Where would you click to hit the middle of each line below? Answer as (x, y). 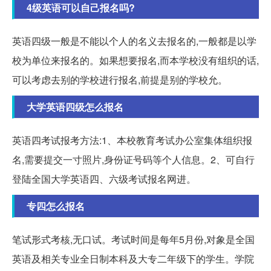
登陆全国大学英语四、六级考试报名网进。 (104, 179)
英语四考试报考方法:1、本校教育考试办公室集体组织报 (132, 140)
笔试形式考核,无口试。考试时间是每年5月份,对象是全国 (133, 239)
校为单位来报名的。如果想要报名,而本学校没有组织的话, (135, 60)
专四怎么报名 (56, 206)
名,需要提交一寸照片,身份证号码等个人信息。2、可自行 (133, 159)
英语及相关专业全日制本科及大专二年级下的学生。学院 (133, 259)
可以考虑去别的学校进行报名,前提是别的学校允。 (120, 80)
